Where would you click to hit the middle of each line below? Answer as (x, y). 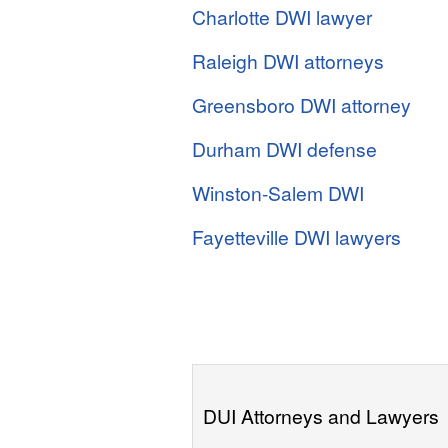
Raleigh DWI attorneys (288, 60)
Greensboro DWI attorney (301, 104)
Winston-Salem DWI (278, 192)
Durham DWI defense (284, 148)
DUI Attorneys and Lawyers (321, 415)
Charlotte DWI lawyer (282, 16)
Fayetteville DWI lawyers (296, 236)
